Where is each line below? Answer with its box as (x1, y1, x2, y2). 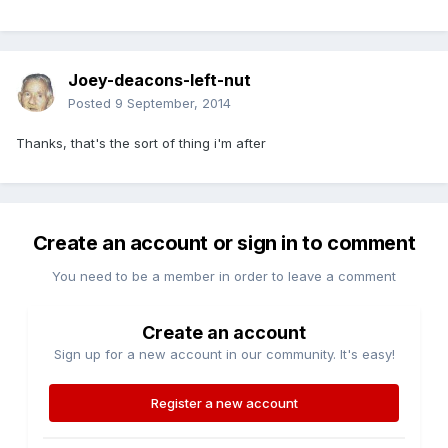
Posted (68, 95, 115, 112)
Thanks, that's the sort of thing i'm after (16, 135, 266, 152)
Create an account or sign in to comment (32, 231, 416, 256)
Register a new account (150, 395, 298, 412)
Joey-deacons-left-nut (68, 70, 251, 91)
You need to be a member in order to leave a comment (52, 268, 396, 285)
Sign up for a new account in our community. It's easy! (53, 346, 395, 363)
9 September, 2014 (115, 95, 231, 112)
